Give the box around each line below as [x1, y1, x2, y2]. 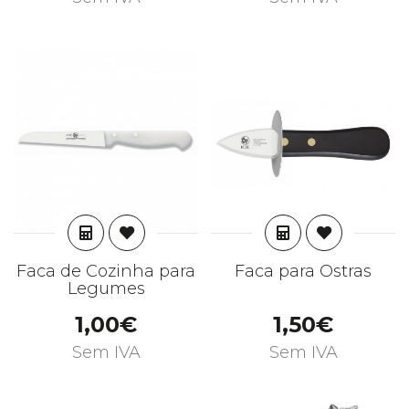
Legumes [67, 278, 145, 299]
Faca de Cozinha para [16, 261, 195, 281]
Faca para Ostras [235, 261, 372, 281]
